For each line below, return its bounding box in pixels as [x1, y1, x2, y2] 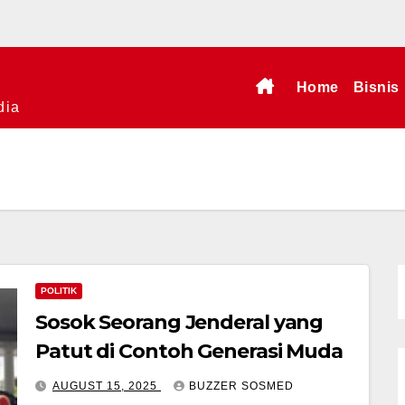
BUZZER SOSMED [189, 380, 294, 392]
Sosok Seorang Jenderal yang [35, 310, 324, 334]
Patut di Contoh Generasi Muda [35, 339, 344, 363]
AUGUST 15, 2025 [52, 380, 161, 392]
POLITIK [41, 286, 77, 296]
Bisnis [353, 80, 400, 95]
